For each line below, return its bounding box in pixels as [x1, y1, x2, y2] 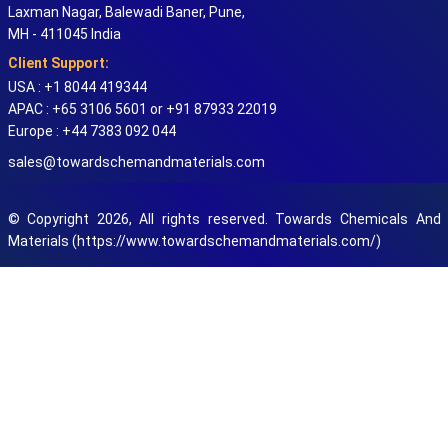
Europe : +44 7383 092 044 [7, 123, 176, 140]
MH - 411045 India [7, 26, 121, 43]
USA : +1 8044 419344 [7, 79, 147, 96]
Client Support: [7, 55, 109, 72]
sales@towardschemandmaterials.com [7, 154, 265, 171]
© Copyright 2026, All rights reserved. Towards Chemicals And [7, 211, 441, 228]
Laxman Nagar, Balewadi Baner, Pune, [7, 4, 245, 21]
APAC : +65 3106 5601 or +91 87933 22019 [7, 101, 277, 118]
